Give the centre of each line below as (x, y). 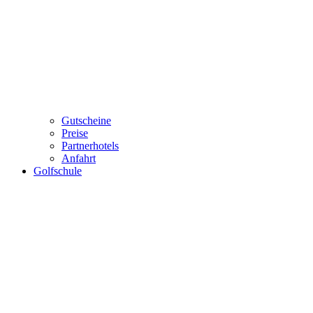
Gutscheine (86, 120)
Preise (75, 133)
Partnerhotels (90, 145)
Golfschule (58, 170)
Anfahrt (79, 158)
